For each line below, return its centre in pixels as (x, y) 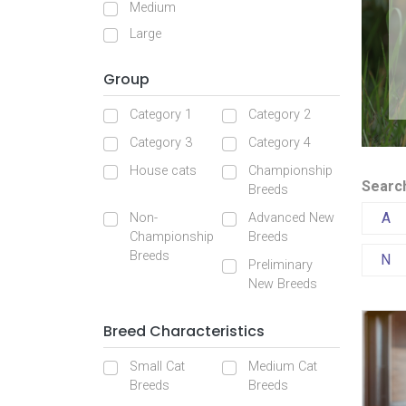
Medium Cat (282, 367)
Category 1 (161, 115)
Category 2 (279, 115)
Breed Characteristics (184, 331)
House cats (163, 171)
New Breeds (282, 284)
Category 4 (279, 143)
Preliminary (280, 265)
